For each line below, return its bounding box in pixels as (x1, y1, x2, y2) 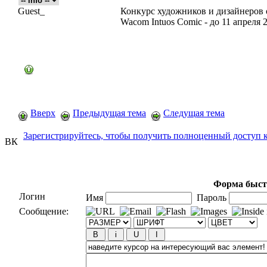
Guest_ (18, 6, 45, 16)
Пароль (192, 193, 229, 203)
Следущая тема (163, 108, 225, 118)
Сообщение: (19, 206, 69, 216)
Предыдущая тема (73, 108, 146, 118)
